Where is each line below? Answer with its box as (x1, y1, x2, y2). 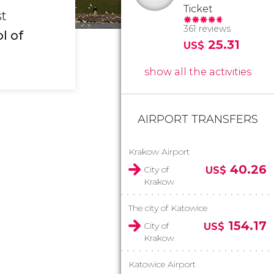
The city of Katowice (128, 202, 207, 213)
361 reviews (183, 23, 231, 34)
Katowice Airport (128, 259, 196, 270)
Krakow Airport (128, 146, 190, 157)
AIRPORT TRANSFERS (137, 113, 258, 126)
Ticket (183, 3, 213, 15)
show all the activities (144, 66, 251, 78)
